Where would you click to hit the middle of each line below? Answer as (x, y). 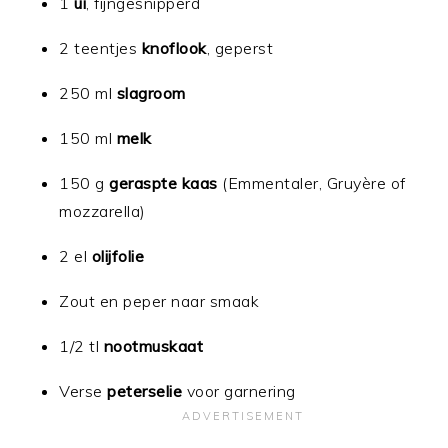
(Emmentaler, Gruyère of (311, 182)
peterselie (145, 390)
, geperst (240, 47)
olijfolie (118, 255)
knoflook (174, 47)
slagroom (151, 92)
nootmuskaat (153, 345)
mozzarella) (102, 210)
